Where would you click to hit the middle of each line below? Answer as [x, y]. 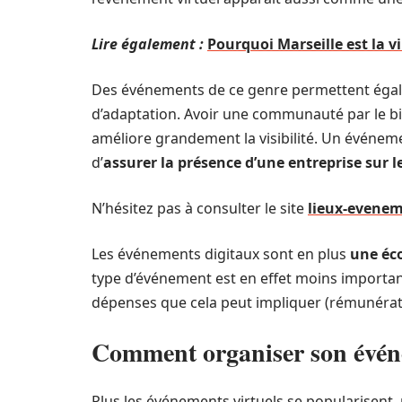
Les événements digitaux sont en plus [219, 254]
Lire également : [148, 44]
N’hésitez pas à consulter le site [200, 208]
